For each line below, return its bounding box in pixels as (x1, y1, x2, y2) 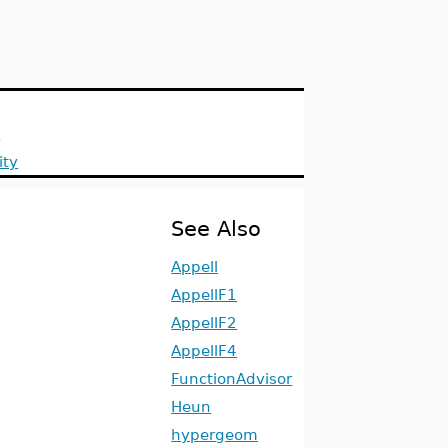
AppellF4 (171, 342, 238, 359)
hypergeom (171, 426, 259, 443)
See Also (171, 216, 262, 241)
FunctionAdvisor (171, 370, 293, 387)
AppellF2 (171, 314, 238, 331)
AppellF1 (171, 286, 238, 303)
